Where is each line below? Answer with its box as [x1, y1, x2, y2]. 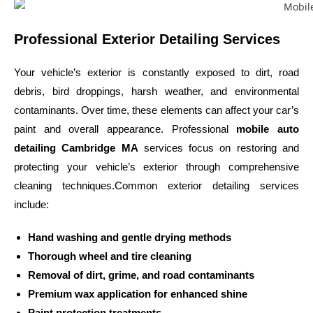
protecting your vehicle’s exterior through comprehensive [14, 160, 299, 173]
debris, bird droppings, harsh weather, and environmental [14, 85, 299, 97]
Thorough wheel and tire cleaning [28, 249, 191, 262]
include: [14, 198, 49, 210]
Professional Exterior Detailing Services [14, 31, 280, 47]
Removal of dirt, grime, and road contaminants [28, 268, 254, 281]
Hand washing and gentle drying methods [28, 231, 231, 243]
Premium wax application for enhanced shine [28, 287, 247, 300]
